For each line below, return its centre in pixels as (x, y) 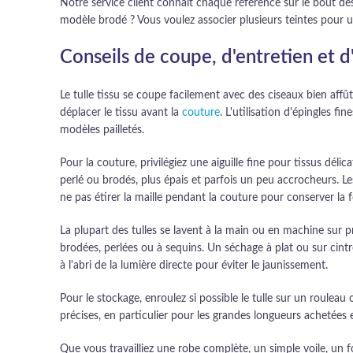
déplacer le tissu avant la (121, 113)
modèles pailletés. (102, 130)
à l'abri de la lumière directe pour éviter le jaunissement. (194, 266)
